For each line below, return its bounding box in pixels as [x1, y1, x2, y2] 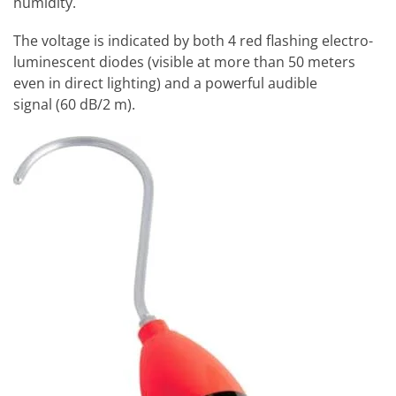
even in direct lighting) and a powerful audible [13, 73, 317, 94]
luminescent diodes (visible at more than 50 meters [13, 52, 355, 72]
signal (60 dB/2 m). [13, 95, 135, 115]
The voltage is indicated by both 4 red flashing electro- [13, 31, 373, 51]
